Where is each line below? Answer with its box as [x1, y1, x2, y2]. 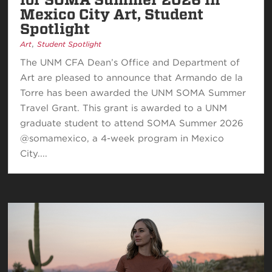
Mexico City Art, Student [20, 5, 204, 23]
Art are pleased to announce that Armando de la [20, 72, 243, 83]
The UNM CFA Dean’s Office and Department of [20, 56, 240, 68]
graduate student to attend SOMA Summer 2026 [20, 117, 244, 129]
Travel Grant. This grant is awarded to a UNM [20, 102, 228, 114]
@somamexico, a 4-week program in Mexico [20, 132, 225, 144]
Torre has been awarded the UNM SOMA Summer [20, 87, 246, 98]
